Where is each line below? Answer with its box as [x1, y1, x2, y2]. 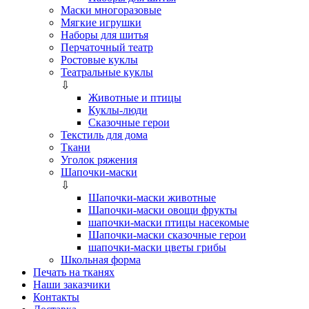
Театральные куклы [61, 66, 153, 78]
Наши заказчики [33, 279, 110, 290]
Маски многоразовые [61, 4, 161, 16]
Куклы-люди [88, 104, 148, 116]
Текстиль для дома [61, 129, 148, 141]
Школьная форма [61, 254, 141, 266]
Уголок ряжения [61, 154, 137, 166]
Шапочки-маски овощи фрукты [88, 204, 237, 216]
